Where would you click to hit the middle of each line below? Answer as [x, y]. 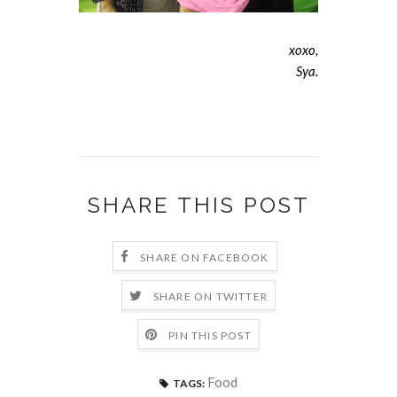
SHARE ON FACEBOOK [205, 258]
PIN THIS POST [210, 336]
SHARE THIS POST [198, 206]
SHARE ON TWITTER [210, 297]
